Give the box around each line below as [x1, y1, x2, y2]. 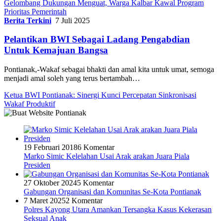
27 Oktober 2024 [24, 178, 77, 187]
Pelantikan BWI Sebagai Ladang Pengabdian [4, 34, 190, 45]
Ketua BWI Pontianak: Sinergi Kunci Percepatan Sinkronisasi [4, 90, 196, 99]
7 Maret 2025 [24, 196, 66, 205]
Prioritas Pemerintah [4, 7, 67, 16]
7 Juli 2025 [55, 16, 90, 25]
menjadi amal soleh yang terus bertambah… [4, 74, 140, 82]
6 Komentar [77, 143, 114, 151]
